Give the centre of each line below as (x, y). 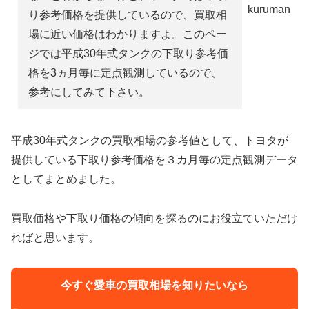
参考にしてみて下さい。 (89, 92)
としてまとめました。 (66, 179)
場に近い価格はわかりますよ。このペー (128, 34)
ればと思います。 (55, 237)
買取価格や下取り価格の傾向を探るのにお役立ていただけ (154, 218)
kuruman (269, 10)
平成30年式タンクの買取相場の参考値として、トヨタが (150, 140)
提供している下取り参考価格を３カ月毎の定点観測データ (154, 160)
